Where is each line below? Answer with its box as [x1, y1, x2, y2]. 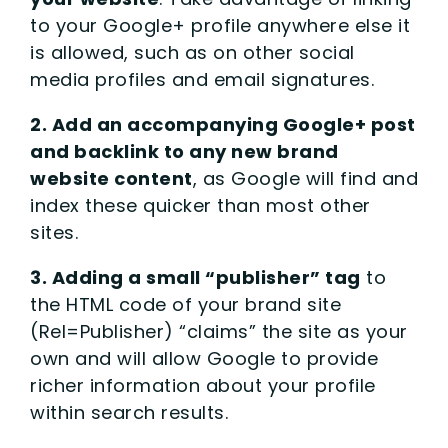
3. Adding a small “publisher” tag [30, 264, 361, 290]
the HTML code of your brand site [30, 291, 341, 317]
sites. [30, 219, 78, 245]
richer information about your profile [30, 372, 376, 398]
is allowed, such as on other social [30, 39, 355, 65]
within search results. [30, 399, 228, 425]
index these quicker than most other [30, 192, 371, 218]
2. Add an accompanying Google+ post [30, 111, 416, 137]
